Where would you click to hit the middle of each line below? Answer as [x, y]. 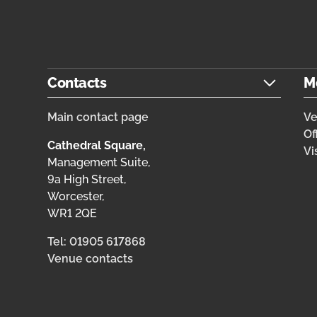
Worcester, [76, 197]
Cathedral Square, [97, 146]
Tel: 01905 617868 [97, 242]
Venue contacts [91, 259]
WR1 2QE [73, 214]
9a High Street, [87, 180]
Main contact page [98, 117]
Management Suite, [99, 163]
